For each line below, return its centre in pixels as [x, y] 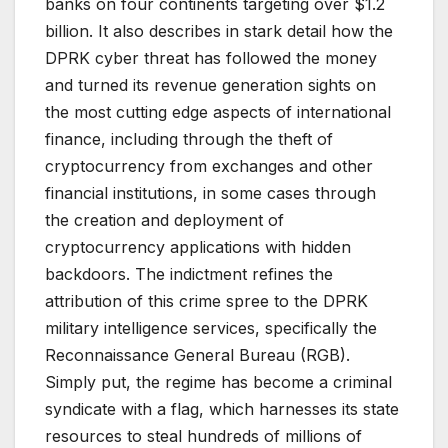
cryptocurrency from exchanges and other [209, 166]
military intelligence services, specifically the [211, 328]
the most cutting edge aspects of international [218, 112]
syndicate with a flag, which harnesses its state [222, 409]
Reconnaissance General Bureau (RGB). [197, 355]
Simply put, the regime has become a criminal [218, 382]
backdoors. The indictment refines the [189, 274]
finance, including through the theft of [189, 139]
